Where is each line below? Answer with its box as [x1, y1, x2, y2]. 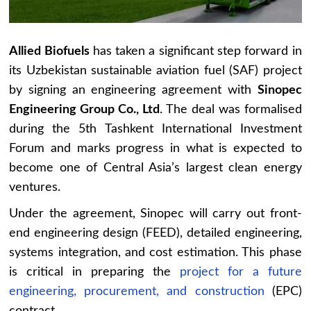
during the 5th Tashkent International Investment [9, 122, 302, 135]
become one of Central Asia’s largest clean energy [9, 161, 302, 174]
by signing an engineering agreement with [9, 83, 258, 96]
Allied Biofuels [9, 44, 90, 58]
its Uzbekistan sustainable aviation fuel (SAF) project [9, 64, 302, 77]
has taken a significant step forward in [89, 44, 302, 58]
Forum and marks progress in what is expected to [9, 142, 302, 155]
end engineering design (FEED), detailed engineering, [9, 226, 302, 239]
